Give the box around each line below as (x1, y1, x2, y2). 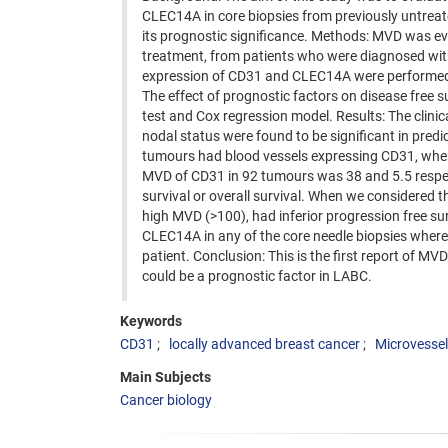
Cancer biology (120, 392, 212, 408)
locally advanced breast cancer (169, 336, 360, 352)
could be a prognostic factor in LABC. (142, 268, 372, 284)
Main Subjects (120, 369, 211, 385)
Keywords (120, 313, 182, 329)
